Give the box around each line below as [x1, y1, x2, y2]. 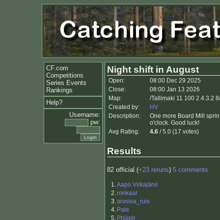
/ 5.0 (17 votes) [158, 128, 199, 135]
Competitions [46, 72, 83, 79]
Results [107, 145, 141, 156]
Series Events [46, 79, 86, 86]
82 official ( [107, 166, 138, 174]
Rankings [46, 86, 73, 94]
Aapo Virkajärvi [117, 181, 158, 189]
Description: [109, 112, 140, 119]
